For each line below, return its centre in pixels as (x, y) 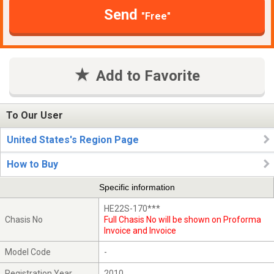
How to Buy (32, 164)
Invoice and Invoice (140, 230)
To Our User (35, 116)
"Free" (156, 16)
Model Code (28, 252)
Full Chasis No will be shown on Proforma (183, 219)
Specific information (137, 187)
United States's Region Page (73, 140)
